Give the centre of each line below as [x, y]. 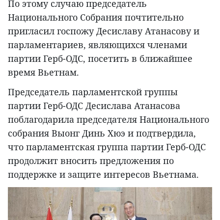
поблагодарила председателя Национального [109, 120]
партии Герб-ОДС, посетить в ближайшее [100, 59]
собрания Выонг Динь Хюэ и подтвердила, [102, 133]
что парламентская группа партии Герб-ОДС [107, 147]
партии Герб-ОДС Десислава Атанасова [94, 106]
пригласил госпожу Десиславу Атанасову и [104, 31]
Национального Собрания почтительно [96, 17]
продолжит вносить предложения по [91, 161]
